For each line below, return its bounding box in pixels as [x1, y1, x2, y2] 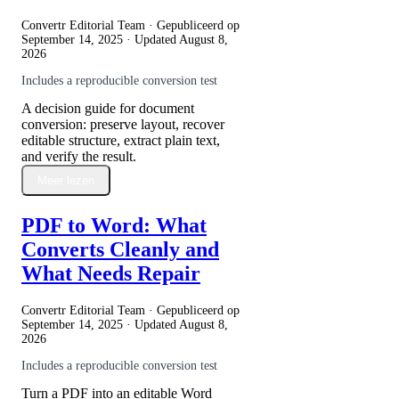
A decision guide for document [21, 100, 194, 116]
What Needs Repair [21, 261, 200, 285]
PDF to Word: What [21, 213, 207, 237]
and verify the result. [21, 148, 136, 164]
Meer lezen [37, 173, 94, 187]
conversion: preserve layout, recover [21, 116, 224, 132]
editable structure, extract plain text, [21, 132, 220, 148]
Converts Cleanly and [21, 237, 219, 261]
